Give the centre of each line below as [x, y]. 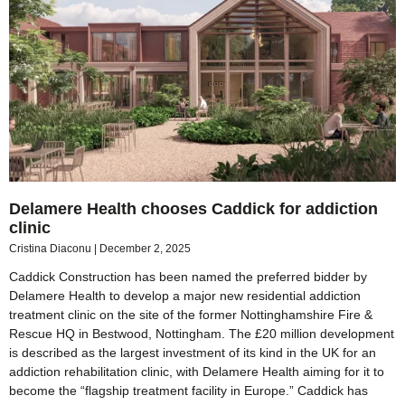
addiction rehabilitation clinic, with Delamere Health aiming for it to [197, 372]
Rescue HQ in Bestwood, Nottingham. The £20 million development [202, 334]
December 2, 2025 [145, 249]
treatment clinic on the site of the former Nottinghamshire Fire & [191, 315]
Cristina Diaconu [52, 249]
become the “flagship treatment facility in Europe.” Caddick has [188, 391]
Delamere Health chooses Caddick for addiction [193, 209]
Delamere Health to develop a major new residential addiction [185, 296]
